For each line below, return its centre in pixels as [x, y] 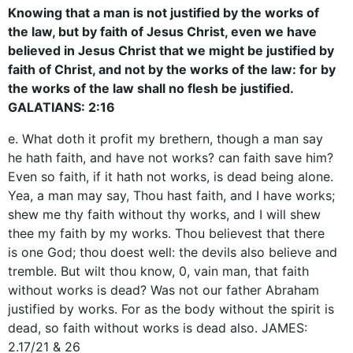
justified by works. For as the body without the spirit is [171, 308]
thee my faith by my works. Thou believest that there [166, 233]
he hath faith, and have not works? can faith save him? [171, 157]
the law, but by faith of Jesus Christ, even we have [162, 31]
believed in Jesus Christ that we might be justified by [171, 50]
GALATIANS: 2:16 [61, 107]
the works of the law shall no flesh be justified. [150, 88]
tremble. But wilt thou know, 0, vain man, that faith [158, 271]
